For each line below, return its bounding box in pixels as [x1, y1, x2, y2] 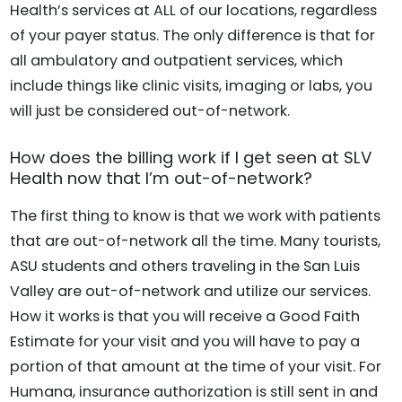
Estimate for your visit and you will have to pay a [10, 330, 361, 352]
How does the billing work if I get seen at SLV [10, 146, 373, 170]
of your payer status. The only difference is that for [10, 25, 376, 47]
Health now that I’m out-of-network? [10, 167, 313, 190]
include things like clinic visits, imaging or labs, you [10, 75, 373, 97]
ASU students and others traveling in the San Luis [10, 255, 361, 276]
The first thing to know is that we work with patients [10, 205, 381, 226]
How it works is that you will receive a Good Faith [10, 305, 361, 327]
